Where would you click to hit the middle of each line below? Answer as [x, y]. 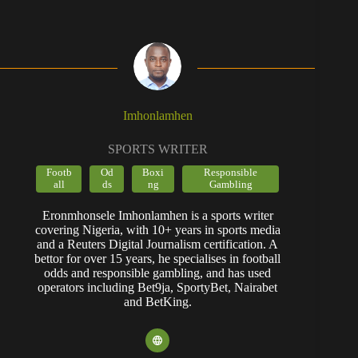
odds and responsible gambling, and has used [158, 272]
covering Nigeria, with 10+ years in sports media [157, 229]
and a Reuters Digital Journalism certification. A [158, 244]
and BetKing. [157, 301]
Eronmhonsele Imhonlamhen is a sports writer [157, 215]
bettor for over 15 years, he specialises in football [158, 258]
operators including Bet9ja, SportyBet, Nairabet [158, 287]
